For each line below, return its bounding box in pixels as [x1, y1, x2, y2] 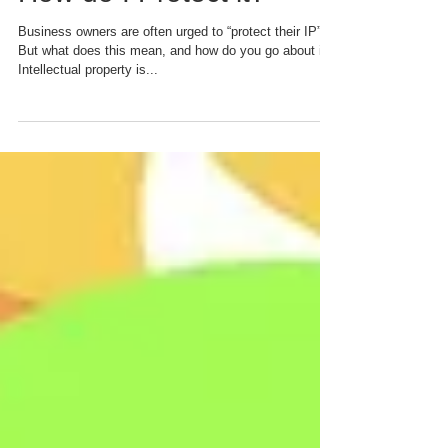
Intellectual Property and [18, 10, 325, 41]
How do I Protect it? [18, 49, 266, 80]
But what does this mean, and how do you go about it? [18, 115, 333, 130]
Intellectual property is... [18, 134, 158, 149]
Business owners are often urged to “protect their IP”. [18, 96, 325, 111]
